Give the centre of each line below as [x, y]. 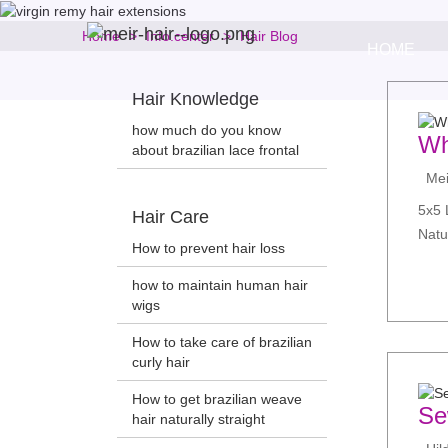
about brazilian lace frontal [215, 150]
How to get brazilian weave [217, 399]
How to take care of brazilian [222, 342]
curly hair [161, 362]
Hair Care [170, 217]
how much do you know [206, 130]
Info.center [180, 36]
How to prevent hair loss [208, 248]
